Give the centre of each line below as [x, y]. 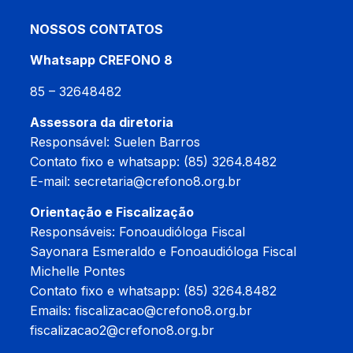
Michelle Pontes [78, 271]
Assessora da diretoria [102, 122]
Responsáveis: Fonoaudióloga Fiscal [137, 232]
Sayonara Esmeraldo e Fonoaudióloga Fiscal [163, 252]
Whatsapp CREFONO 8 [101, 60]
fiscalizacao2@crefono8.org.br [122, 331]
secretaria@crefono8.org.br [158, 181]
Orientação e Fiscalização [112, 212]
